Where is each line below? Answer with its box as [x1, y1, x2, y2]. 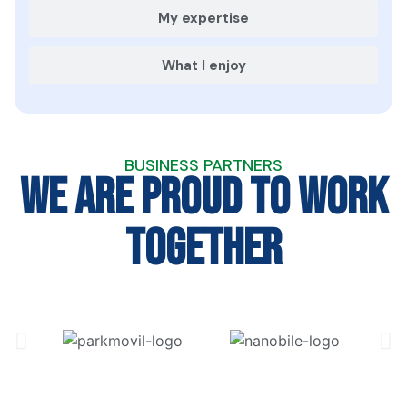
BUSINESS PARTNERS [124, 154, 283, 176]
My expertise [158, 8, 249, 27]
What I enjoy [161, 55, 246, 74]
